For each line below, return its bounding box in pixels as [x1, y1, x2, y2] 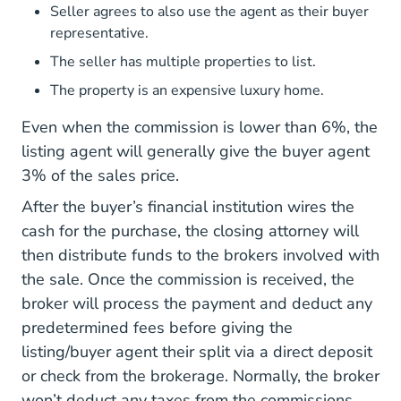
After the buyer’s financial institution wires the [21, 196, 354, 218]
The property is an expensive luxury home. [50, 81, 324, 100]
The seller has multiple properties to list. [50, 52, 316, 72]
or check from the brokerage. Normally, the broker [21, 365, 380, 387]
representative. [50, 23, 149, 43]
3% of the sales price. [21, 165, 179, 186]
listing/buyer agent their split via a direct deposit [21, 341, 372, 363]
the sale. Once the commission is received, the [21, 269, 354, 290]
